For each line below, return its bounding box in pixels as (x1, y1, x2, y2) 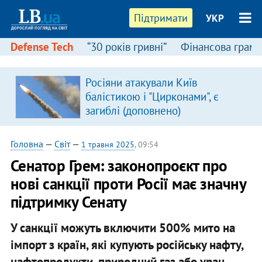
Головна (10, 138, 43, 150)
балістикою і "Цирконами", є (85, 89, 219, 104)
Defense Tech (10, 40, 73, 54)
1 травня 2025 (81, 139, 135, 150)
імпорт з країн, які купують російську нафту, (10, 236, 243, 253)
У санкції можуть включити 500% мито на (10, 219, 235, 236)
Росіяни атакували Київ (85, 75, 197, 89)
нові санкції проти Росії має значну (10, 174, 246, 194)
